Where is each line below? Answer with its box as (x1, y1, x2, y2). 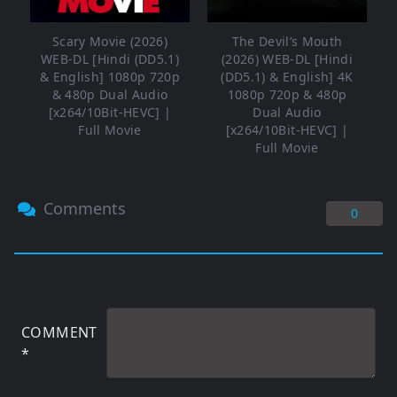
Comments (39, 198, 127, 220)
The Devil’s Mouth (231, 33, 343, 51)
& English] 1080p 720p (39, 68, 181, 86)
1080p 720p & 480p (227, 86, 347, 104)
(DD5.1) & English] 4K (221, 68, 354, 86)
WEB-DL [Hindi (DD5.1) (40, 51, 180, 68)
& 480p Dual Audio (51, 86, 168, 104)
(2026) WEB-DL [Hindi (222, 51, 353, 68)
